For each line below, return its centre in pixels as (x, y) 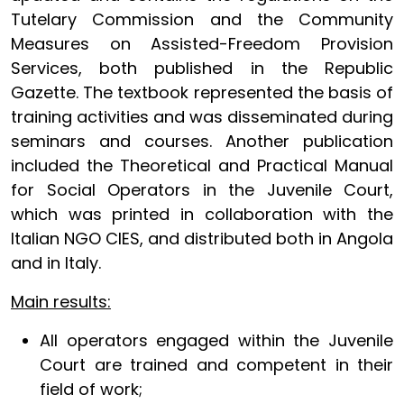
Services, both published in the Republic (202, 68)
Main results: (61, 301)
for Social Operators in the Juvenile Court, (202, 189)
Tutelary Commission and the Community (202, 19)
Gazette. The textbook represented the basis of (202, 92)
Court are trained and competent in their (216, 364)
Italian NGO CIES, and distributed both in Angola (202, 238)
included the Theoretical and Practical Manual (202, 165)
